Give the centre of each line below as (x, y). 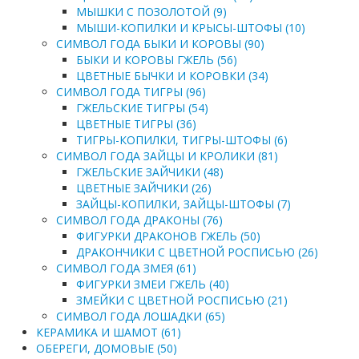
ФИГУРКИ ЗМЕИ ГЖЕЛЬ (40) (153, 284)
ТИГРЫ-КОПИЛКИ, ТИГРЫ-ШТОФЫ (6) (182, 140)
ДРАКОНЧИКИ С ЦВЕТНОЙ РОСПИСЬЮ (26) (197, 252)
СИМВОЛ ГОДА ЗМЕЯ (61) (126, 268)
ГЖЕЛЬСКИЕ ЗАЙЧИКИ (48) (150, 172)
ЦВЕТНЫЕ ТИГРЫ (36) (136, 124)
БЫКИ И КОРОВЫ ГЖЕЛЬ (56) (157, 60)
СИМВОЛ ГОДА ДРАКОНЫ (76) (139, 220)
